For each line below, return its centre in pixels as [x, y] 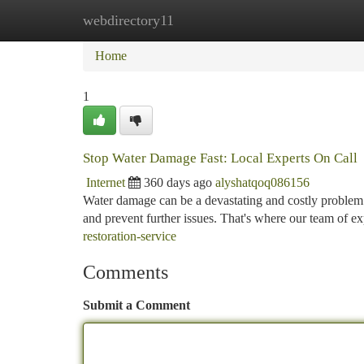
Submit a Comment [136, 305]
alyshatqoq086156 [262, 182]
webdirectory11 [128, 20]
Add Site [302, 20]
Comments [126, 272]
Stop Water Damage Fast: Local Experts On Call [220, 158]
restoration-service [130, 236]
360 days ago [178, 182]
